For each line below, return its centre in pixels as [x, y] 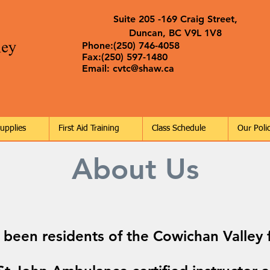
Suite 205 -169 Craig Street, [175, 19]
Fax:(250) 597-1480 [125, 57]
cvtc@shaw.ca [143, 68]
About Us [135, 169]
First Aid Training [89, 128]
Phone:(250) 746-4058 [137, 46]
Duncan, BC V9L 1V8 [175, 33]
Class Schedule [179, 128]
